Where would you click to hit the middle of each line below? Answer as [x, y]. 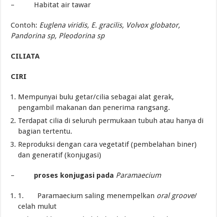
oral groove [176, 195]
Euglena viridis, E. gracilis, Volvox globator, [110, 25]
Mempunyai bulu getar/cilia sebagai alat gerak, [96, 97]
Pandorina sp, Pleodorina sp [58, 36]
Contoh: [25, 25]
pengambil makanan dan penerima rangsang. [94, 107]
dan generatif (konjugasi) [60, 155]
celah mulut [38, 206]
